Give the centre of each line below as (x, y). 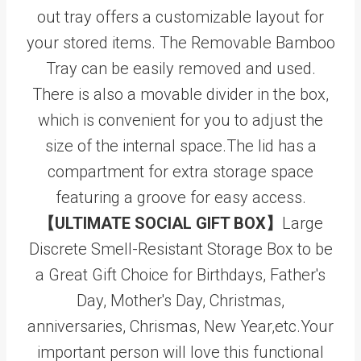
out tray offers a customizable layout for (180, 17)
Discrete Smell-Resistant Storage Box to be (180, 249)
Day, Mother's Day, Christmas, (180, 300)
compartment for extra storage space (180, 171)
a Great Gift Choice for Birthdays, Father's (180, 274)
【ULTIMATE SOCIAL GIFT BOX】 (160, 223)
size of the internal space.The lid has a (180, 145)
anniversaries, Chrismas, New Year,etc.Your (180, 326)
